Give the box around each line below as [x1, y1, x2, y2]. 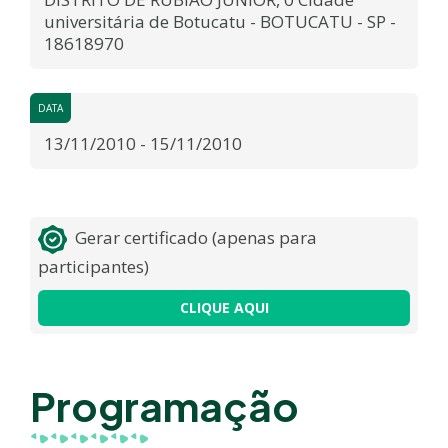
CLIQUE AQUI [179, 298, 269, 318]
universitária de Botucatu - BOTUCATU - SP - [44, 10, 396, 34]
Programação [30, 380, 299, 432]
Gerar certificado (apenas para [74, 226, 317, 250]
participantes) [38, 255, 149, 279]
